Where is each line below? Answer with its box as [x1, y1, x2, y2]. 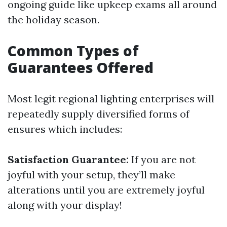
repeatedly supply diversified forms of [8, 107, 190, 120]
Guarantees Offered [8, 58, 154, 77]
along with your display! [8, 199, 122, 211]
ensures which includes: [8, 123, 122, 135]
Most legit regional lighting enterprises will [8, 92, 214, 105]
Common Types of [8, 41, 139, 60]
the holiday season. [8, 13, 99, 26]
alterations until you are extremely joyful [8, 183, 205, 196]
